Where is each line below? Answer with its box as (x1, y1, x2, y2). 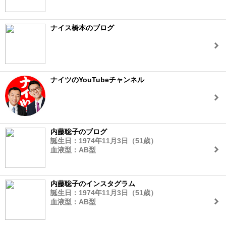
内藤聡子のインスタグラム (50, 180, 135, 188)
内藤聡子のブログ (50, 128, 107, 136)
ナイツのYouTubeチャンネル (50, 76, 144, 84)
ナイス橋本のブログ (50, 24, 114, 32)
